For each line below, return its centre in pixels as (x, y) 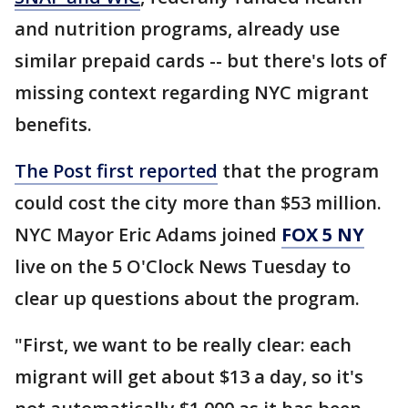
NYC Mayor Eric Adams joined (148, 235)
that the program (298, 171)
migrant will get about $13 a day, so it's (189, 377)
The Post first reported (116, 171)
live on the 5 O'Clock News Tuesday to (183, 266)
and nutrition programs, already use (177, 29)
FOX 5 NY (323, 235)
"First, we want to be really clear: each (183, 345)
